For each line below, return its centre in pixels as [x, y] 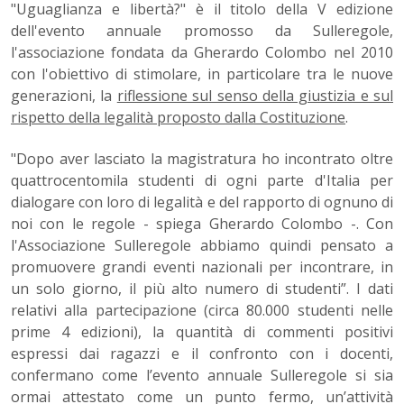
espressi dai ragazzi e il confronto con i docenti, [202, 354]
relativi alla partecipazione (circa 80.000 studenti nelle [202, 311]
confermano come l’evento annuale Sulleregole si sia [202, 376]
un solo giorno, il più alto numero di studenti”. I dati [202, 289]
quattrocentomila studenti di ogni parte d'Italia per [202, 181]
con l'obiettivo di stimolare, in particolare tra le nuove [202, 74]
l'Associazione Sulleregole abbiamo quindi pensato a [202, 246]
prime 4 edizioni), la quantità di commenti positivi [202, 332]
